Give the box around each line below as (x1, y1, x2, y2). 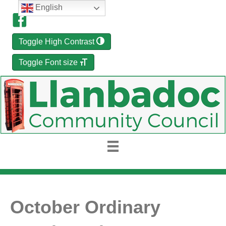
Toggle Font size (19, 58, 78, 67)
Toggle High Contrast (19, 37, 94, 46)
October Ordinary (10, 197, 160, 218)
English (33, 3, 63, 12)
